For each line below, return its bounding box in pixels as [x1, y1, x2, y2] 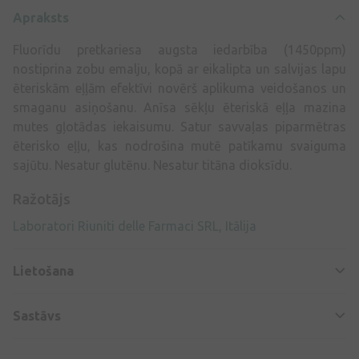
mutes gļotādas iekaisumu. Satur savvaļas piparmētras [13, 119, 346, 134]
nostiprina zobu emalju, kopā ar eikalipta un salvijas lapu [13, 61, 346, 76]
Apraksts [13, 10, 69, 25]
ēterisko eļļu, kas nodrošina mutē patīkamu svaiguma [13, 138, 346, 153]
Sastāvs [13, 308, 61, 323]
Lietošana [13, 263, 74, 278]
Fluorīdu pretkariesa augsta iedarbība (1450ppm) [13, 42, 346, 57]
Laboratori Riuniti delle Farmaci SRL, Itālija [13, 218, 256, 233]
